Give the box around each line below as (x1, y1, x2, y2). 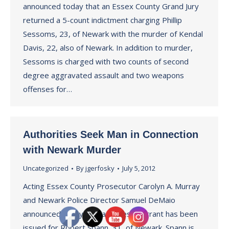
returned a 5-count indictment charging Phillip (23, 15, 182, 25)
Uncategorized (23, 164, 68, 173)
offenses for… (23, 84, 72, 94)
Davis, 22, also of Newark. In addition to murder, (23, 42, 193, 53)
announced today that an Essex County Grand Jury (23, 1, 199, 11)
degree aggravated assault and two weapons (23, 70, 184, 80)
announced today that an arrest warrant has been (23, 209, 198, 219)
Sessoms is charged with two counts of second (23, 56, 189, 66)
